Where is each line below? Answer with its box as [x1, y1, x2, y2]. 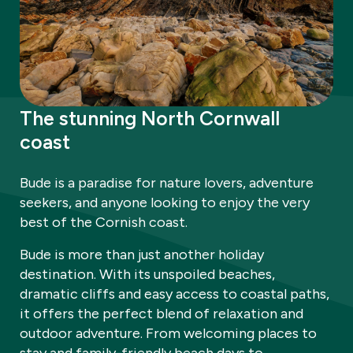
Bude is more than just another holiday [20, 246, 264, 264]
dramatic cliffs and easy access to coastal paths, [20, 285, 329, 303]
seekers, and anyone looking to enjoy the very [20, 194, 310, 212]
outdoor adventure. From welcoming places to [20, 325, 317, 343]
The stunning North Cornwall [20, 106, 280, 131]
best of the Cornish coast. [20, 214, 188, 232]
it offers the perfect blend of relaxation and [20, 305, 303, 323]
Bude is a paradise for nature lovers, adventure [20, 174, 314, 192]
